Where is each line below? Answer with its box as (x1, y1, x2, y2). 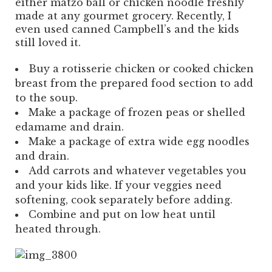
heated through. (15, 222, 101, 235)
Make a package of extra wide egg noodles (29, 135, 250, 148)
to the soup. (15, 91, 78, 104)
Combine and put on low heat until (29, 208, 216, 220)
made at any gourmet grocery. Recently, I (15, 9, 231, 22)
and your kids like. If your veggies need (15, 178, 222, 191)
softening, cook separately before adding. (15, 193, 233, 206)
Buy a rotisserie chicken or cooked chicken (29, 62, 254, 75)
